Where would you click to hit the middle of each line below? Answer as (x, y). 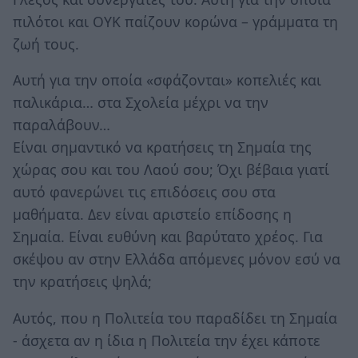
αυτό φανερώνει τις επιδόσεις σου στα (144, 192)
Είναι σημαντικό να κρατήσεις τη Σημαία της (162, 147)
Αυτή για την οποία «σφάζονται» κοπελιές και (167, 80)
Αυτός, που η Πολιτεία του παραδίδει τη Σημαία (175, 318)
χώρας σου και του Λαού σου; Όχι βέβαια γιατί (171, 170)
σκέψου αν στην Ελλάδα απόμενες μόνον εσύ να (177, 259)
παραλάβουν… (62, 125)
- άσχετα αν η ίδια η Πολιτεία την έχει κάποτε (167, 340)
